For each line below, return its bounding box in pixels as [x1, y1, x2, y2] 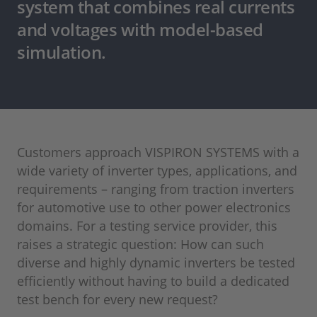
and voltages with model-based [17, 18, 263, 42]
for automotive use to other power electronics [17, 199, 291, 217]
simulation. [17, 40, 106, 64]
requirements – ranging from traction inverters [17, 180, 294, 198]
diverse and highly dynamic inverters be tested [17, 254, 295, 272]
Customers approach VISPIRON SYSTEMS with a [17, 144, 299, 161]
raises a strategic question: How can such [17, 236, 264, 253]
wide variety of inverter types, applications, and [17, 162, 297, 180]
